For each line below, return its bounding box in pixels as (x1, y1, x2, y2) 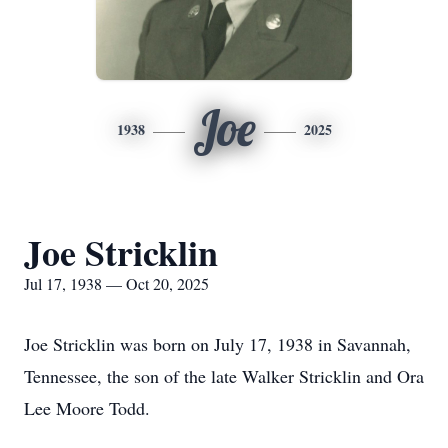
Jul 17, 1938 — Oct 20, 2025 (24, 273, 209, 294)
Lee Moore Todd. (24, 396, 150, 420)
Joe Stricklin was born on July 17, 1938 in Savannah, (24, 332, 411, 356)
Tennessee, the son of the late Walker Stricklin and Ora (24, 364, 424, 388)
